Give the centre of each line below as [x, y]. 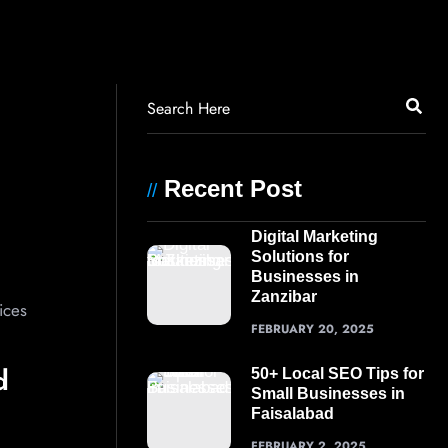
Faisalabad [292, 413]
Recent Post [229, 188]
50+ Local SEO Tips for [337, 373]
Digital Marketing [314, 236]
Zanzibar [283, 296]
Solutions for [299, 256]
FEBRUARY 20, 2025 [312, 329]
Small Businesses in [327, 393]
